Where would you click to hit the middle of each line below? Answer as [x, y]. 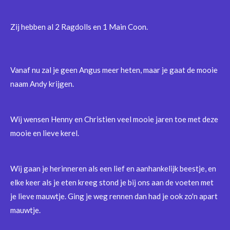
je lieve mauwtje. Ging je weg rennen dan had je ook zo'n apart [114, 196]
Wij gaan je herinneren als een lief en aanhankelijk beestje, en [113, 169]
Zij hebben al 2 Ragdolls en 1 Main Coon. [79, 27]
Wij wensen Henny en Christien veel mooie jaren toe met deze [114, 119]
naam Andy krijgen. [43, 84]
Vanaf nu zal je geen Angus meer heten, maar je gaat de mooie [114, 70]
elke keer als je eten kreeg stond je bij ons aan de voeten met [112, 183]
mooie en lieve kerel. [45, 133]
